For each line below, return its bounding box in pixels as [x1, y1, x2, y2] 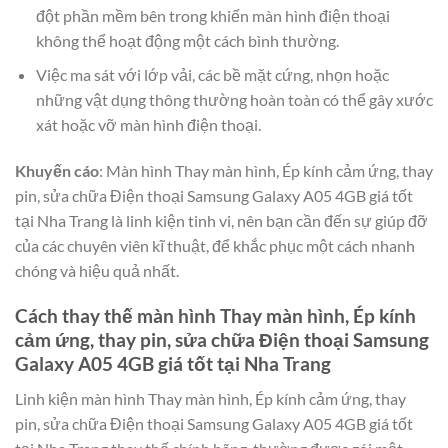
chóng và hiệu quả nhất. [15, 261, 179, 281]
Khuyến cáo [15, 161, 99, 181]
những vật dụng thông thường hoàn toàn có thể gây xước [35, 90, 433, 110]
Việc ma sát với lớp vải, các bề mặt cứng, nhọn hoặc [35, 65, 389, 85]
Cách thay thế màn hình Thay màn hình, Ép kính [15, 303, 416, 327]
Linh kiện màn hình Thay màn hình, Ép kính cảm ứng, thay [15, 388, 406, 408]
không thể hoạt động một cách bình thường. [35, 30, 339, 50]
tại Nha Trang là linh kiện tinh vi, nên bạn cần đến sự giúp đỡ [15, 211, 428, 231]
